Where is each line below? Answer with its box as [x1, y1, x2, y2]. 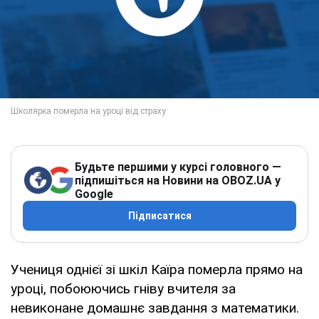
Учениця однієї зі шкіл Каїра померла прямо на [11, 261, 303, 278]
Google [75, 187, 113, 201]
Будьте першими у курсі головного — [75, 159, 281, 174]
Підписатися [127, 209, 192, 221]
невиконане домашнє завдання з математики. [11, 299, 299, 316]
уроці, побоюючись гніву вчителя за [11, 280, 236, 297]
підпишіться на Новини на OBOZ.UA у [75, 173, 281, 187]
